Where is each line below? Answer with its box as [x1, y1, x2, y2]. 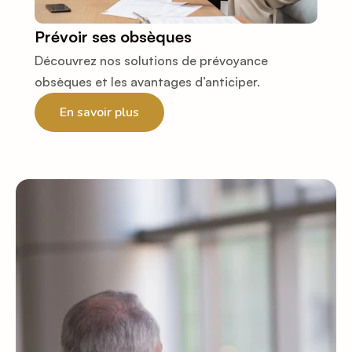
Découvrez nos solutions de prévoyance [35, 53, 268, 69]
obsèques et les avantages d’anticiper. [35, 74, 260, 90]
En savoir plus [60, 103, 139, 121]
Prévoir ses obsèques [35, 27, 192, 47]
